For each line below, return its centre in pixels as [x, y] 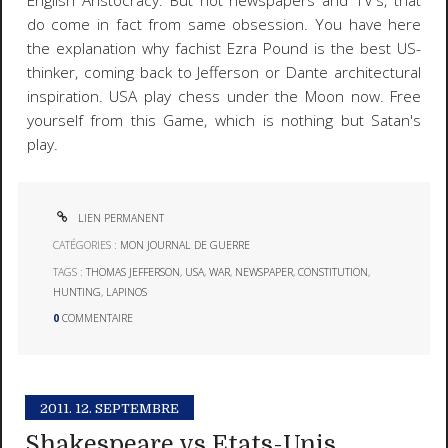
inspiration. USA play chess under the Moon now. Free [224, 97]
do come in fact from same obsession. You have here [224, 25]
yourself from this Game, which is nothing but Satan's [224, 121]
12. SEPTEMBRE [127, 408]
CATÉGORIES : [87, 244]
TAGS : [70, 271]
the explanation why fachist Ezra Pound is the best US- [224, 49]
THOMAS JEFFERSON [133, 271]
